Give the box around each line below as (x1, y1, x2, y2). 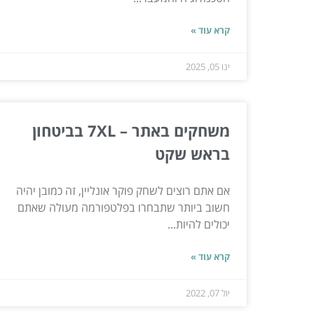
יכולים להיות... (168, 216, 230, 232)
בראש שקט (155, 142, 230, 164)
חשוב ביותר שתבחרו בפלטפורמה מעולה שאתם (18, 199, 230, 215)
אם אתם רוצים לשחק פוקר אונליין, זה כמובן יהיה (16, 182, 230, 198)
